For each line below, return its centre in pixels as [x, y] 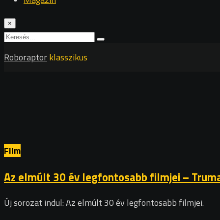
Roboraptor [26, 57]
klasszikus [68, 57]
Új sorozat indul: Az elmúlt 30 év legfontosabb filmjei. [104, 203]
